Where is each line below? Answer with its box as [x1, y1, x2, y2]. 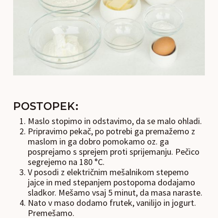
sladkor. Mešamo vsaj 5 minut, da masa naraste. [27, 186, 202, 198]
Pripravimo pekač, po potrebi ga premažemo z [27, 125, 195, 137]
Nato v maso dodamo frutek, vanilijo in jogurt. [27, 197, 196, 208]
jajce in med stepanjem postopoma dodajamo [27, 176, 195, 188]
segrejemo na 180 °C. [27, 156, 105, 167]
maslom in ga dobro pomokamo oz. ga [27, 135, 169, 147]
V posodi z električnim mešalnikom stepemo [27, 166, 189, 178]
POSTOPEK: [13, 99, 78, 112]
